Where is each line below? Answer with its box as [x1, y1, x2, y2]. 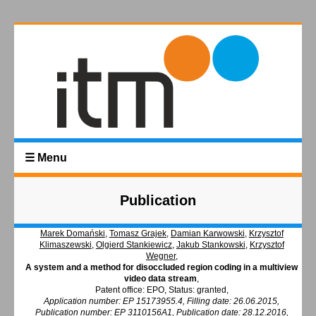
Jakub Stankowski [176, 240, 245, 250]
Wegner [145, 251, 176, 262]
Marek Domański [39, 229, 105, 239]
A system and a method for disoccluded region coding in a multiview [25, 262, 298, 273]
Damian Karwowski [170, 229, 245, 239]
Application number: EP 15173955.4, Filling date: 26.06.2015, [44, 296, 280, 307]
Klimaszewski [39, 240, 92, 250]
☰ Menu [25, 152, 67, 164]
